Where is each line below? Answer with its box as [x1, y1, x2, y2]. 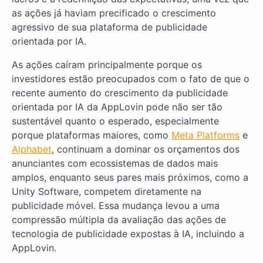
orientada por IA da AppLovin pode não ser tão [12, 101, 222, 113]
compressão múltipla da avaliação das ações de [12, 214, 226, 226]
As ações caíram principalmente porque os [12, 59, 202, 71]
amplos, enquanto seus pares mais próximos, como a [12, 171, 248, 184]
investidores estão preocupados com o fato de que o [12, 73, 249, 85]
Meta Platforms [171, 129, 240, 141]
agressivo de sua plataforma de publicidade [12, 21, 207, 33]
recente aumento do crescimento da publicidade [12, 87, 228, 99]
